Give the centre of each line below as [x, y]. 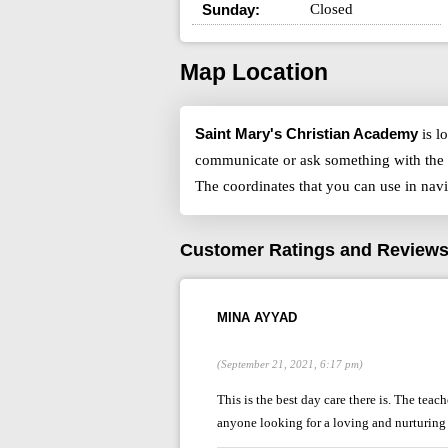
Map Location [253, 73]
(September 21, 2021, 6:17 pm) [289, 363]
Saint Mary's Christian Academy [306, 134]
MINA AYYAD [256, 317]
